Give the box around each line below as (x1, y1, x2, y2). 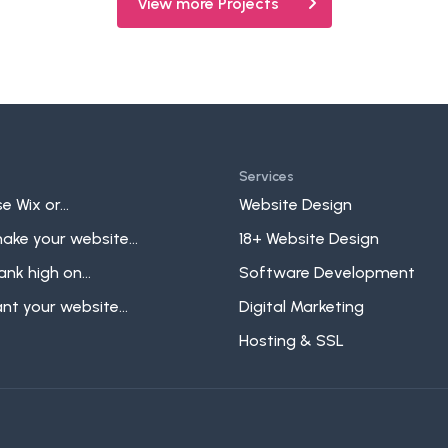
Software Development (239, 263, 415, 282)
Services (239, 168, 294, 185)
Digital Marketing (239, 297, 364, 316)
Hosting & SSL (239, 331, 344, 350)
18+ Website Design (239, 229, 379, 248)
